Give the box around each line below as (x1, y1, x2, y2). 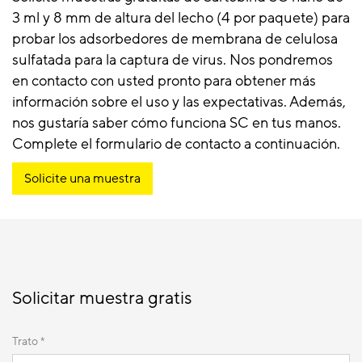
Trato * (12, 333, 44, 349)
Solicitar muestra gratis (12, 287, 192, 311)
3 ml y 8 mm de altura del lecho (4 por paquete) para (12, 8, 350, 28)
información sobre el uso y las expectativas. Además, (12, 92, 346, 112)
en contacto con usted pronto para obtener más (12, 71, 316, 91)
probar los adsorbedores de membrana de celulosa (12, 29, 338, 49)
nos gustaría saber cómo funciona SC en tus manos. (12, 113, 341, 133)
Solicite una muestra (24, 170, 141, 188)
